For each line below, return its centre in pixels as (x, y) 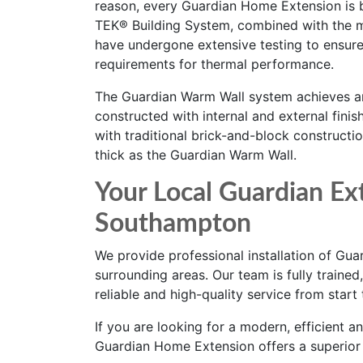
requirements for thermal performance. (214, 64)
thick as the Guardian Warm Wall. (196, 155)
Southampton (173, 224)
